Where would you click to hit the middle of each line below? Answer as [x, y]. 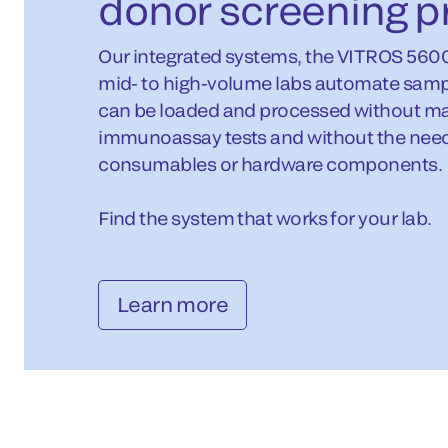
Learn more [173, 303]
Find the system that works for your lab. [265, 217]
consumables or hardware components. [270, 163]
